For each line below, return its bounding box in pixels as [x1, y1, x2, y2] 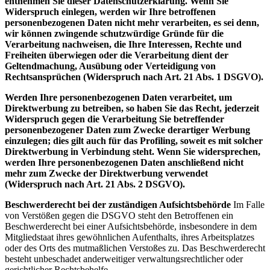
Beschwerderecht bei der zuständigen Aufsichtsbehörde [5, 199, 231, 210]
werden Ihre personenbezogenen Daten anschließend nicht [5, 157, 243, 168]
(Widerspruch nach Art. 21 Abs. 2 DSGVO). [5, 178, 185, 189]
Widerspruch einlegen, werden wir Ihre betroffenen [5, 6, 216, 17]
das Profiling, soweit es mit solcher [124, 135, 263, 146]
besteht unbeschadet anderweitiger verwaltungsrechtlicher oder [5, 253, 243, 264]
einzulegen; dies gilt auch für [5, 135, 121, 146]
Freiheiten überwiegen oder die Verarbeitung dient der [5, 49, 228, 60]
